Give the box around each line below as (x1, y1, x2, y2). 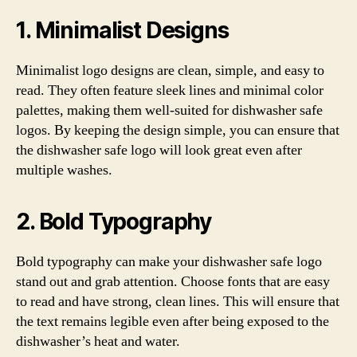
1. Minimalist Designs (16, 16, 229, 44)
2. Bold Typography (16, 207, 212, 235)
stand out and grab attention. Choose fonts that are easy (16, 272, 330, 291)
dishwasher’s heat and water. (16, 331, 180, 351)
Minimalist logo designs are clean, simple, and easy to (16, 61, 324, 80)
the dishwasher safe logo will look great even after (16, 140, 302, 159)
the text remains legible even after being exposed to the (16, 312, 329, 331)
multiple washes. (16, 160, 112, 179)
